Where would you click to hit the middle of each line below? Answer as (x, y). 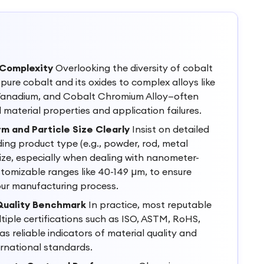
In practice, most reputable (149, 204)
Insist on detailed (169, 129)
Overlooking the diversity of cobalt (133, 68)
